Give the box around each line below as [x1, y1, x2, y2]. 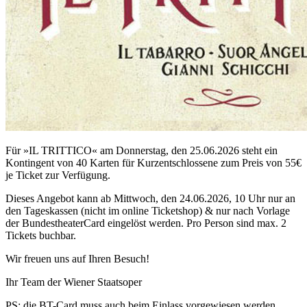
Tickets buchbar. [5, 229, 76, 241]
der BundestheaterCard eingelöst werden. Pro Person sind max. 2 [5, 217, 286, 229]
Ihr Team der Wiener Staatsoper [5, 275, 142, 288]
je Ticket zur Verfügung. [5, 169, 110, 181]
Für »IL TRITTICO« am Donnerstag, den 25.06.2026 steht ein [5, 144, 278, 156]
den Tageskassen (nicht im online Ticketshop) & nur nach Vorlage [5, 204, 290, 217]
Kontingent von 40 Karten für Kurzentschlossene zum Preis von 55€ [5, 156, 302, 169]
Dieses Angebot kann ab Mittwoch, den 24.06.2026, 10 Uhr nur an [5, 192, 295, 204]
